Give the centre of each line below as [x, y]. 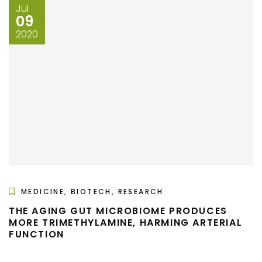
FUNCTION [37, 234]
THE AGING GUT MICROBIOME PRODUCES [118, 211]
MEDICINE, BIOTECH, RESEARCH [92, 191]
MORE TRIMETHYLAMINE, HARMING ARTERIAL [126, 222]
